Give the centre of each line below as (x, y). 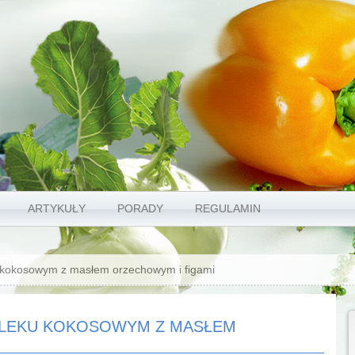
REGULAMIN (227, 208)
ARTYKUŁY (56, 208)
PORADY (140, 208)
